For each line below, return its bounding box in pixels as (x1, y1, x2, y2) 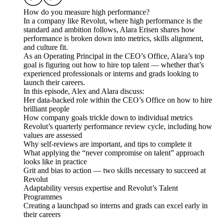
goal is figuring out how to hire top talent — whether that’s (23, 61, 204, 69)
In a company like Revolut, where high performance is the (23, 17, 202, 25)
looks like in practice (23, 157, 87, 166)
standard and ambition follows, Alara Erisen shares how (23, 25, 195, 34)
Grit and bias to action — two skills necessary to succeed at (23, 166, 206, 175)
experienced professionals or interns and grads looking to (23, 69, 198, 78)
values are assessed (23, 131, 82, 140)
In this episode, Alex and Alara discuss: (23, 87, 146, 96)
